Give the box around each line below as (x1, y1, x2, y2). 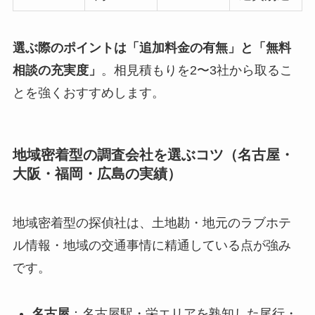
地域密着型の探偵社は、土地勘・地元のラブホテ (12, 215, 291, 230)
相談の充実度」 (12, 63, 101, 78)
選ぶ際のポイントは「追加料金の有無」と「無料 (12, 41, 291, 56)
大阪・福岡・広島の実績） (12, 166, 181, 182)
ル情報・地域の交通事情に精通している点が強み (12, 238, 291, 252)
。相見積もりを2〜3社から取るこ (101, 63, 292, 78)
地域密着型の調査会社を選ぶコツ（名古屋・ (12, 147, 294, 163)
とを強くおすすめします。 (12, 86, 165, 101)
